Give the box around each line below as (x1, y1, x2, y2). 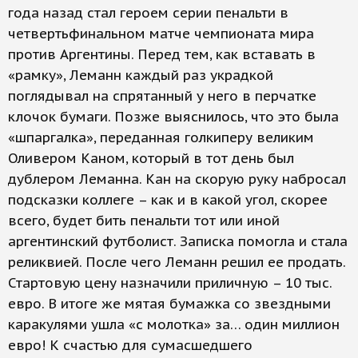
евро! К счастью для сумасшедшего (8, 336, 253, 354)
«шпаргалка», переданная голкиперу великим (8, 129, 314, 146)
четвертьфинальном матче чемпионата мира (8, 25, 314, 42)
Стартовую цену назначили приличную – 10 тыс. (8, 274, 332, 292)
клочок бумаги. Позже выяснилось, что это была (8, 108, 339, 125)
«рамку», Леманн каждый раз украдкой (8, 66, 273, 84)
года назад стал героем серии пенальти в (8, 4, 288, 22)
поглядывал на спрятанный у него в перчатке (8, 87, 316, 105)
